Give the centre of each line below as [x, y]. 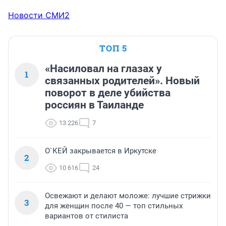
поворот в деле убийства [108, 93]
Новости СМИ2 [39, 15]
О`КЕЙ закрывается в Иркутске [101, 151]
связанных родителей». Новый [122, 81]
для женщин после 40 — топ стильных [114, 206]
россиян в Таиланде [94, 105]
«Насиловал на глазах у [103, 69]
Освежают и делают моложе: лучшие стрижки [128, 196]
